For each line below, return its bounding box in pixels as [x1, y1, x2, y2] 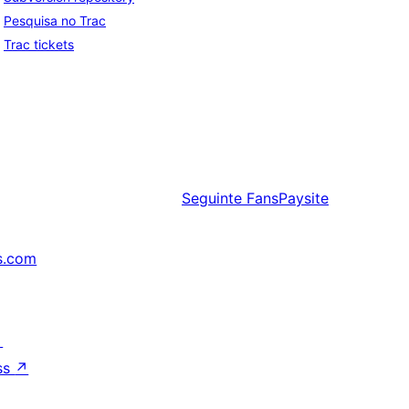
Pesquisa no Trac [4, 13, 106, 29]
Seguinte [182, 189, 242, 208]
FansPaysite [246, 189, 329, 208]
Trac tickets [4, 37, 74, 53]
